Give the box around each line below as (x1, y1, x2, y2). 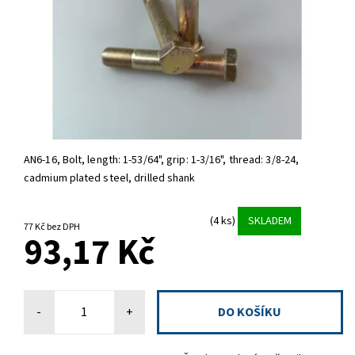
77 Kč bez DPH (47, 220, 80, 235)
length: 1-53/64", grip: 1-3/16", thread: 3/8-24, (87, 152, 300, 169)
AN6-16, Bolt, (24, 152, 88, 169)
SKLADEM (247, 212, 292, 229)
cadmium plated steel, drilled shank (24, 170, 196, 187)
